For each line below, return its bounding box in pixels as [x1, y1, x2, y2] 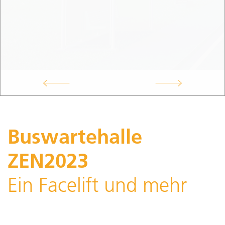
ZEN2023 [8, 148, 88, 173]
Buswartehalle [8, 124, 142, 149]
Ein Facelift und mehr [8, 173, 187, 197]
